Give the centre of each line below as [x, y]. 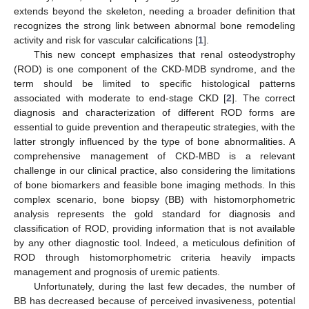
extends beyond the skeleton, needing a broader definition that [154, 11]
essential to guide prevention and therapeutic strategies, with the [154, 127]
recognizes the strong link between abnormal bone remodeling [154, 25]
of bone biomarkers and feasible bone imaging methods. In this [154, 185]
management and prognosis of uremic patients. [117, 271]
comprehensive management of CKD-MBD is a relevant [154, 156]
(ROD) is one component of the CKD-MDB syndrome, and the [154, 69]
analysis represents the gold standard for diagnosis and [154, 213]
